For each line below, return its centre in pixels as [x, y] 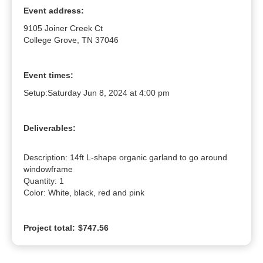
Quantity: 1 [44, 181]
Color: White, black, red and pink [84, 193]
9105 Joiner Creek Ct [63, 28]
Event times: [48, 75]
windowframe [48, 169]
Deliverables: [50, 128]
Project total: [49, 228]
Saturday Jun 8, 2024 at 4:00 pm [109, 93]
